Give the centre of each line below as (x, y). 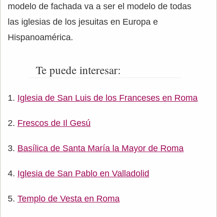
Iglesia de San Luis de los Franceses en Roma (108, 98)
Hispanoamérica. (40, 38)
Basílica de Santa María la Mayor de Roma (101, 148)
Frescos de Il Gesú (54, 123)
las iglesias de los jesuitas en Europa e (83, 22)
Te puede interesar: (78, 70)
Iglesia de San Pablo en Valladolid (83, 174)
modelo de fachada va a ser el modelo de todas (100, 7)
